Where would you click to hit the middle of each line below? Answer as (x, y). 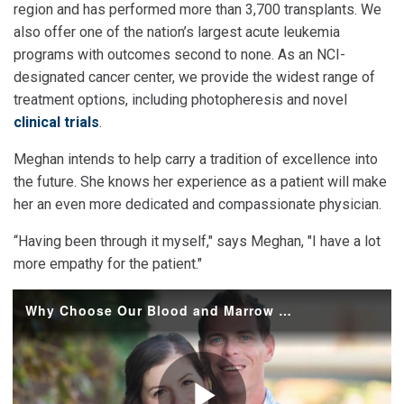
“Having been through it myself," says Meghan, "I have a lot (197, 241)
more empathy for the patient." (108, 264)
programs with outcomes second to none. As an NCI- (179, 55)
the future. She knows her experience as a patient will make (200, 182)
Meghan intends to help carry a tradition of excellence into (196, 159)
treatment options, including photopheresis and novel (180, 100)
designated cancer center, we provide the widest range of (194, 77)
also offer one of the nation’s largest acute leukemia (177, 32)
